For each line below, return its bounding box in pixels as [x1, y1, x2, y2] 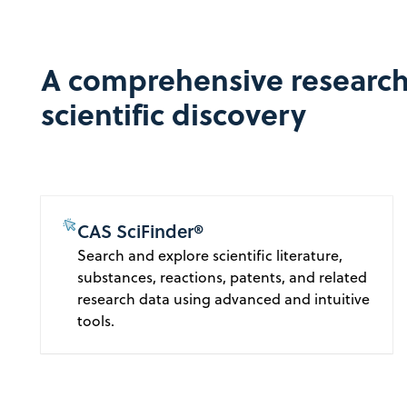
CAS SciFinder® [77, 218, 204, 244]
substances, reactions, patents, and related [77, 267, 368, 288]
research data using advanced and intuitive [77, 289, 371, 310]
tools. [77, 311, 115, 332]
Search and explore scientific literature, [77, 245, 343, 266]
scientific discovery [41, 93, 307, 135]
